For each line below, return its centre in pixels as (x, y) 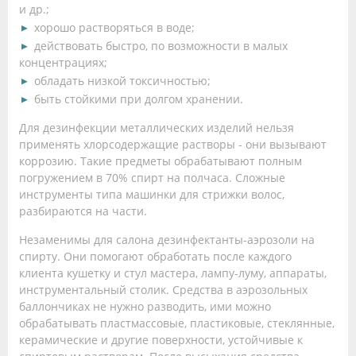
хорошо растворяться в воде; (114, 27)
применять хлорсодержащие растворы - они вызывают (173, 144)
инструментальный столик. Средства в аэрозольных (163, 289)
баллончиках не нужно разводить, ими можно (145, 306)
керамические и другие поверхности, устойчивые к (161, 339)
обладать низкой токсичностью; (122, 80)
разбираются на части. (83, 211)
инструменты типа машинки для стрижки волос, (152, 194)
